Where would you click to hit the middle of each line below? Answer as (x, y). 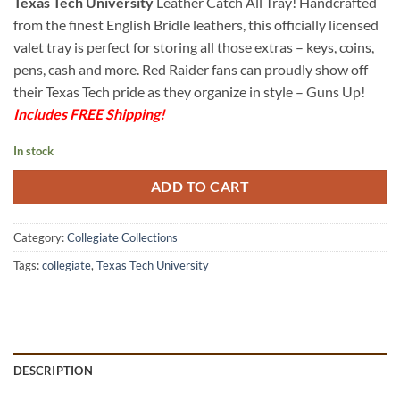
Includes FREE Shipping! (89, 114)
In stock (33, 151)
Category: (40, 237)
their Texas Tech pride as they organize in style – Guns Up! (189, 92)
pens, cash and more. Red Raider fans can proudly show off (191, 70)
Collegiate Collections (122, 237)
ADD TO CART (200, 186)
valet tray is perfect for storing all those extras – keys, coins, (194, 47)
